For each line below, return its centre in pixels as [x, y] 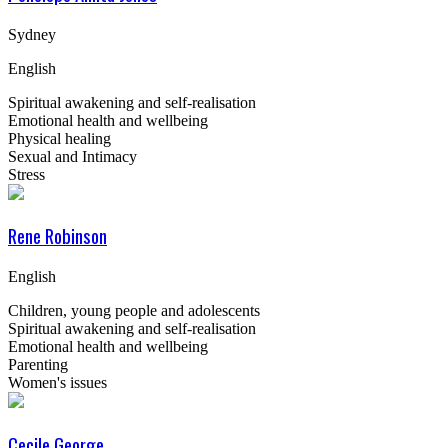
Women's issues [57, 382]
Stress [26, 174]
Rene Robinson [57, 236]
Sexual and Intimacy [72, 156]
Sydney [32, 34]
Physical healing [59, 138]
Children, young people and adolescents [134, 310]
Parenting [38, 364]
